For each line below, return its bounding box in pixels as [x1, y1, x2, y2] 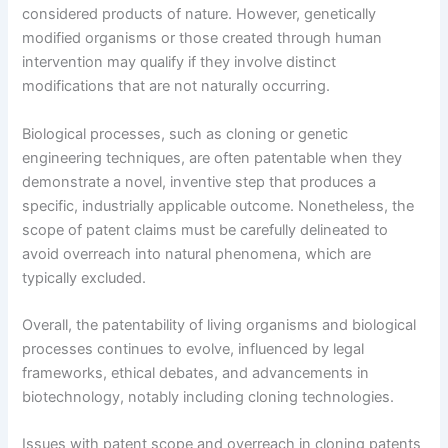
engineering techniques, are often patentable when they [22, 148, 403, 167]
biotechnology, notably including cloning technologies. [22, 387, 395, 406]
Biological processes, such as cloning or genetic [22, 124, 349, 143]
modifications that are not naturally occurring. [22, 77, 331, 96]
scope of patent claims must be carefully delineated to [22, 220, 389, 239]
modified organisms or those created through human [22, 29, 383, 48]
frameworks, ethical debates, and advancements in [22, 363, 370, 382]
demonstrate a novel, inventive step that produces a [22, 172, 377, 191]
